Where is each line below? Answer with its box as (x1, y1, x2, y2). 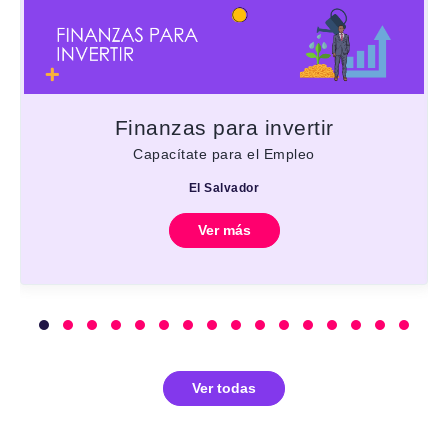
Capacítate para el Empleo (133, 146, 315, 163)
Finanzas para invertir (114, 116, 334, 140)
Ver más (197, 222, 251, 239)
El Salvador (188, 181, 260, 196)
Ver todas (192, 380, 256, 397)
